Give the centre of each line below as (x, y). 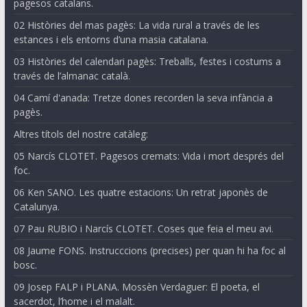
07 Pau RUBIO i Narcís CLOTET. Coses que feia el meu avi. (143, 229)
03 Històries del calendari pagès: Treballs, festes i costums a (147, 62)
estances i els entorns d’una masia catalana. (111, 40)
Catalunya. (36, 207)
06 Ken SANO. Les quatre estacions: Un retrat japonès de (140, 193)
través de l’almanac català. (72, 76)
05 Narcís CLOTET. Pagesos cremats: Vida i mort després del (148, 156)
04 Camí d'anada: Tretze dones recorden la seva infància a (143, 98)
